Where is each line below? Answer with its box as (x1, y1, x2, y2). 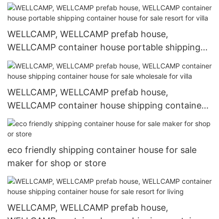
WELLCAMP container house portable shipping (7, 42, 200, 53)
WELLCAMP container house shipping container (7, 100, 205, 110)
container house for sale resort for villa (7, 55, 168, 66)
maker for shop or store (7, 157, 106, 168)
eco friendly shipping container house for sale (7, 144, 197, 155)
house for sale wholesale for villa (7, 113, 142, 124)
